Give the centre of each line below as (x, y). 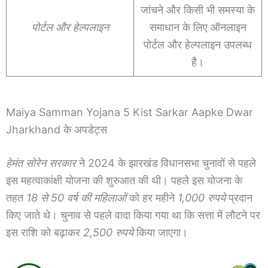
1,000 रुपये (202, 197)
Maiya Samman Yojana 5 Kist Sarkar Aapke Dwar (130, 112)
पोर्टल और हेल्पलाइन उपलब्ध (198, 44)
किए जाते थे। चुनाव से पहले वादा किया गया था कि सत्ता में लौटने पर (133, 215)
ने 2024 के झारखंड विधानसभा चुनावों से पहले (166, 163)
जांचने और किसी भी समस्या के (198, 10)
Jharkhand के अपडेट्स (57, 129)
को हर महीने (152, 197)
